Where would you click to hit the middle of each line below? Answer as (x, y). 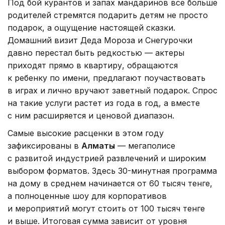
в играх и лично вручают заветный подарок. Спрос (113, 90)
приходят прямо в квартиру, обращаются (93, 65)
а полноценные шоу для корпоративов (87, 196)
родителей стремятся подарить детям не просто (108, 15)
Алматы (98, 145)
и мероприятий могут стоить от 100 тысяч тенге (106, 208)
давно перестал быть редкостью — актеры (96, 52)
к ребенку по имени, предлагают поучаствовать (106, 78)
